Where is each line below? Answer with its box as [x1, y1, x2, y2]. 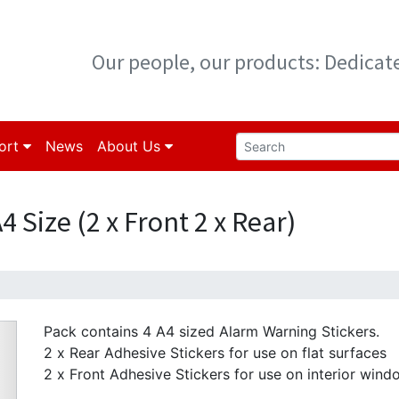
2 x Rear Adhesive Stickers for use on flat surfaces [44, 344, 387, 362]
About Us [97, 137, 165, 155]
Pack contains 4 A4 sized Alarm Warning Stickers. [44, 322, 379, 340]
